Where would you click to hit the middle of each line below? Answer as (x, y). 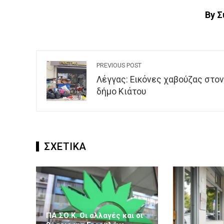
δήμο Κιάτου (121, 91)
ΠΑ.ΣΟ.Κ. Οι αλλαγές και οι (94, 216)
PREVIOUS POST (119, 65)
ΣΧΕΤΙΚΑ (65, 146)
